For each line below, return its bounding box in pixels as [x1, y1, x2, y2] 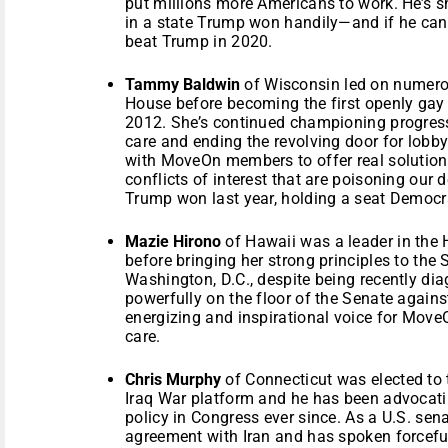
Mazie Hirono [125, 231, 221, 251]
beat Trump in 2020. [125, 31, 273, 51]
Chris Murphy [125, 369, 221, 389]
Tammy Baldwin [125, 74, 240, 94]
